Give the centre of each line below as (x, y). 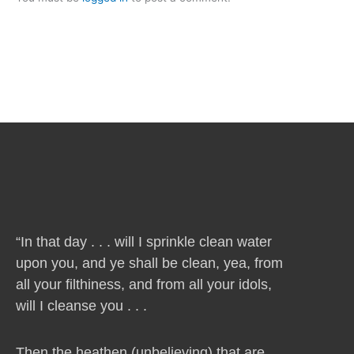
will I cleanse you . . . (81, 306)
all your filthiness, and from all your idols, (144, 285)
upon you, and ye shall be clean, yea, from (149, 264)
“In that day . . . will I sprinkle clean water (144, 242)
